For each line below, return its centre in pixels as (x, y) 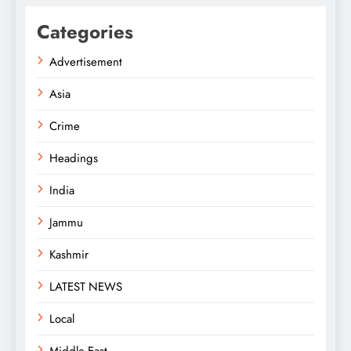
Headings (74, 159)
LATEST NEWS (86, 287)
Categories (85, 32)
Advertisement (86, 62)
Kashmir (69, 255)
